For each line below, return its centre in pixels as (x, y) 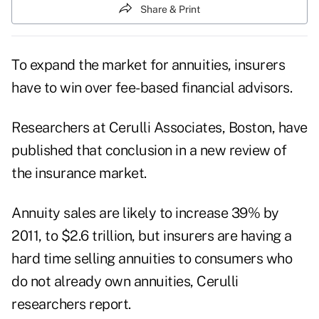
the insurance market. (79, 173)
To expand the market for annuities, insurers (148, 65)
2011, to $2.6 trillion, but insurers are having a (152, 236)
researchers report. (71, 304)
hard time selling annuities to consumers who (152, 259)
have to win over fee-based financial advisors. (152, 88)
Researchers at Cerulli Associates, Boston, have (159, 128)
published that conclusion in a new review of (149, 151)
